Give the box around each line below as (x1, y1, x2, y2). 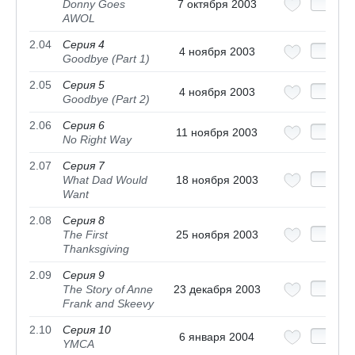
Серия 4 (63, 38, 105, 52)
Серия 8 (63, 214, 105, 227)
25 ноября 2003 (175, 228, 258, 242)
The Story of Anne (63, 283, 153, 296)
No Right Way (63, 133, 132, 147)
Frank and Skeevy (63, 297, 154, 311)
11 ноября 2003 (176, 126, 258, 139)
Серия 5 (63, 78, 105, 92)
